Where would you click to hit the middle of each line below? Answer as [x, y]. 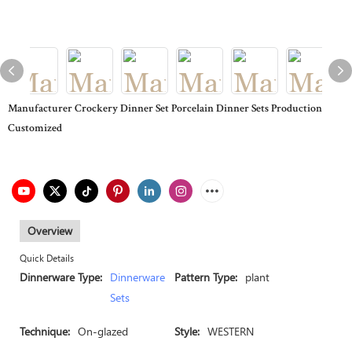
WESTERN [231, 331]
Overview [50, 231]
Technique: [45, 331]
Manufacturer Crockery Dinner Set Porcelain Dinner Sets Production [165, 109]
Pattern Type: [206, 277]
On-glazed [103, 331]
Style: [187, 331]
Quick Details [47, 258]
